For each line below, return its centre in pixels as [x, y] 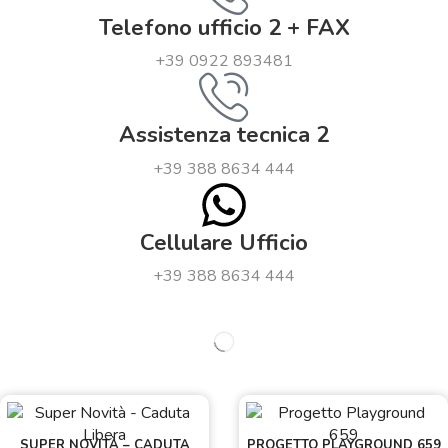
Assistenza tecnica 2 [224, 135]
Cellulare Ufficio [224, 242]
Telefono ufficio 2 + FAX [224, 28]
